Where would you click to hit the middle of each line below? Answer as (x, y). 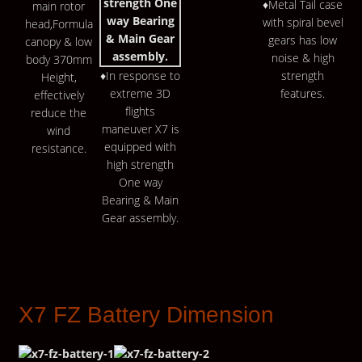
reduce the (59, 112)
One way (140, 183)
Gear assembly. (141, 218)
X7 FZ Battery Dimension (146, 315)
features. (303, 94)
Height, (59, 77)
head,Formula (59, 23)
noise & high (303, 58)
